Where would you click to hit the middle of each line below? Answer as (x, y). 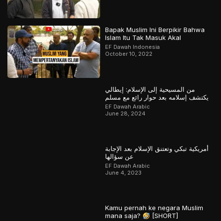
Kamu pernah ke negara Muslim (154, 208)
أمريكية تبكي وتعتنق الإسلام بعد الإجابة (157, 149)
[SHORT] (164, 216)
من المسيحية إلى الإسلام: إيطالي (150, 89)
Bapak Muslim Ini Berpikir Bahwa (155, 30)
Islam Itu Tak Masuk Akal (143, 38)
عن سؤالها (120, 157)
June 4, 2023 (124, 173)
